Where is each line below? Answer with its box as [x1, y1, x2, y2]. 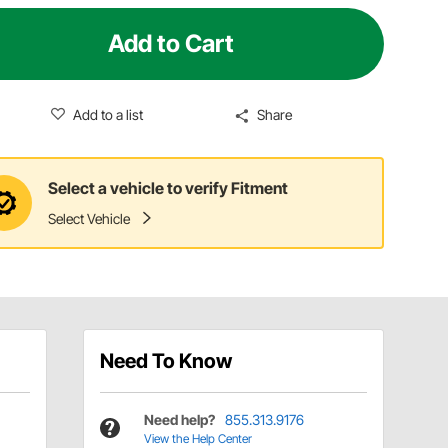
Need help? [143, 410, 215, 428]
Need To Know [99, 348, 232, 373]
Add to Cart [108, 28, 235, 58]
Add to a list [72, 105, 143, 123]
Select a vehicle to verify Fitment [48, 178, 289, 199]
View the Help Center [143, 430, 252, 446]
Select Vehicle [48, 210, 131, 228]
